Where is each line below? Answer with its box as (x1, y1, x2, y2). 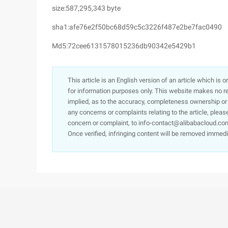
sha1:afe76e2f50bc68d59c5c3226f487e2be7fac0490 (52, 23, 222, 31)
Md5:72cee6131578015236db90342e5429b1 (52, 42, 196, 50)
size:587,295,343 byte (52, 4, 121, 12)
